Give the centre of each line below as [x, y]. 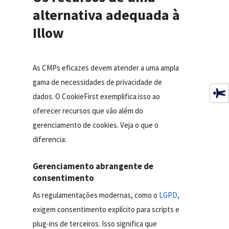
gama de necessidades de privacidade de [98, 82]
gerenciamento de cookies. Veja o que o [96, 125]
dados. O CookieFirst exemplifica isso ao [97, 97]
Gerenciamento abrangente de [93, 166]
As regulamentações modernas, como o [96, 195]
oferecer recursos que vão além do [88, 111]
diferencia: [50, 140]
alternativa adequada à [107, 15]
